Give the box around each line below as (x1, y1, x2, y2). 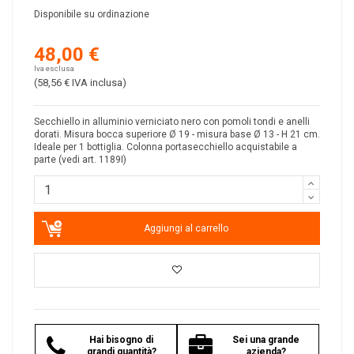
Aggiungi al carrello (143, 223, 228, 235)
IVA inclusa (72, 77, 122, 89)
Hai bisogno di (89, 334, 153, 346)
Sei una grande (232, 334, 299, 346)
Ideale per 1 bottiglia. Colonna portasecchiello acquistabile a (34, 141, 297, 153)
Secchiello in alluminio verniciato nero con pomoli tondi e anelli (34, 116, 310, 128)
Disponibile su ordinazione (34, 8, 149, 20)
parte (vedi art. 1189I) (34, 154, 126, 166)
